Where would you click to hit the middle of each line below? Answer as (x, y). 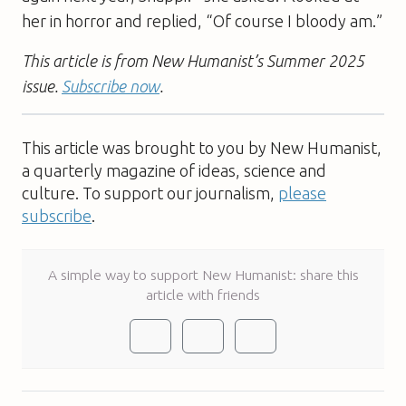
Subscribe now (111, 86)
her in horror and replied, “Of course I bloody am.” (202, 20)
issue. (42, 86)
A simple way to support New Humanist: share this (203, 274)
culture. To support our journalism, (150, 193)
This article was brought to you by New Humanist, (202, 147)
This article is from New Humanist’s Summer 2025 (193, 60)
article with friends (203, 294)
